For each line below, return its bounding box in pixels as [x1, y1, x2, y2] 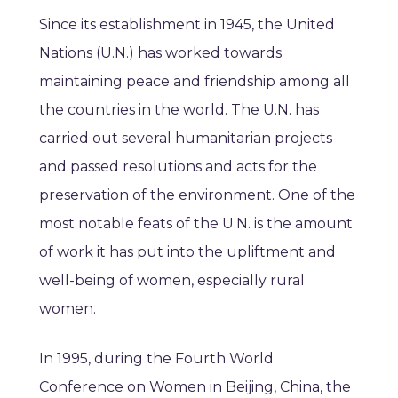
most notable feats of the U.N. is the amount [39, 215, 353, 233]
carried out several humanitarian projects [39, 130, 332, 147]
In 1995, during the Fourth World [39, 350, 274, 368]
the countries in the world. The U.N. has [39, 101, 319, 119]
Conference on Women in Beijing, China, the [39, 378, 351, 396]
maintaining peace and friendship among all [39, 73, 350, 91]
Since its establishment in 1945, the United [39, 16, 335, 34]
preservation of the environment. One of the [39, 187, 355, 204]
